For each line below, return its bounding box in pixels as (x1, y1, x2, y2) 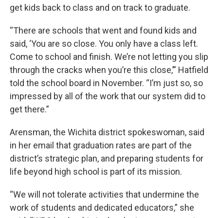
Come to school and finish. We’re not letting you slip (10, 52, 208, 62)
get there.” (10, 104, 49, 115)
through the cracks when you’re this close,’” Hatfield (10, 65, 208, 75)
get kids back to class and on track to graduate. (10, 2, 190, 13)
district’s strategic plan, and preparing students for (10, 153, 203, 164)
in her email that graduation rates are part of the (10, 140, 192, 151)
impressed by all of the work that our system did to (10, 91, 205, 102)
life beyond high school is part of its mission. (10, 166, 182, 177)
